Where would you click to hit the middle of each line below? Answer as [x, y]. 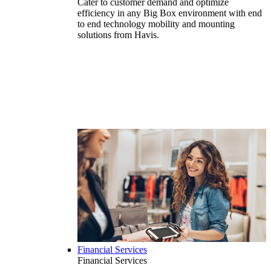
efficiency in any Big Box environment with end [170, 13]
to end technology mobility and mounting [156, 24]
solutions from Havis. [118, 35]
